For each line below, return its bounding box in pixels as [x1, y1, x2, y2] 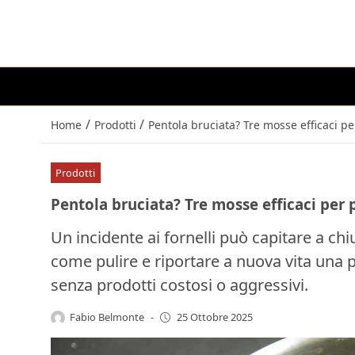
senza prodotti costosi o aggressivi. [51, 273, 308, 296]
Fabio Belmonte [70, 309, 145, 324]
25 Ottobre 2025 [176, 310, 253, 325]
